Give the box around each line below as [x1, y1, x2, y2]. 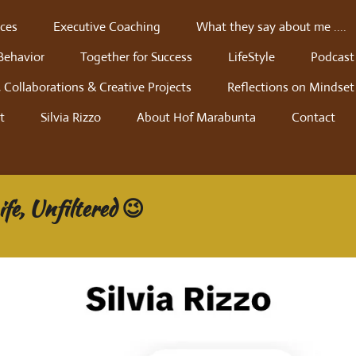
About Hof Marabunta [137, 109, 256, 126]
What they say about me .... [196, 18, 346, 35]
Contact [292, 109, 335, 126]
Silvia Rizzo [41, 109, 101, 126]
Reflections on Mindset [227, 79, 354, 95]
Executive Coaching [53, 18, 161, 35]
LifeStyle [228, 48, 275, 65]
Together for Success [80, 48, 192, 65]
